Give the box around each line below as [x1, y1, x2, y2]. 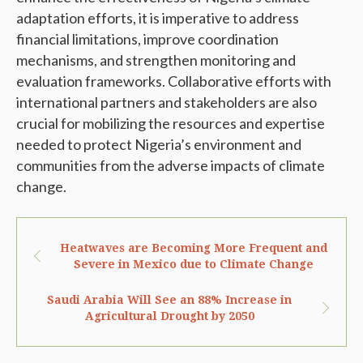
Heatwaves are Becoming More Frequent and [60, 241, 327, 255]
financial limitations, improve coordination [16, 30, 279, 49]
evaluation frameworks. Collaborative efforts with [16, 72, 331, 91]
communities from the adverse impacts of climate [16, 156, 325, 175]
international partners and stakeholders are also [16, 93, 317, 112]
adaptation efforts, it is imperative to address [16, 9, 299, 28]
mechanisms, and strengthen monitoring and [16, 51, 296, 70]
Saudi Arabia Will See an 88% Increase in [47, 293, 292, 307]
